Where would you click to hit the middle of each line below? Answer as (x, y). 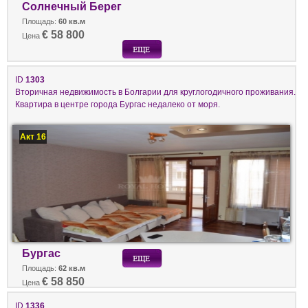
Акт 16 (33, 137)
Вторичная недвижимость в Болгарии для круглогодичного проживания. (155, 92)
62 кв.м (72, 268)
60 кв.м (72, 21)
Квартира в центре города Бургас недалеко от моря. (118, 104)
